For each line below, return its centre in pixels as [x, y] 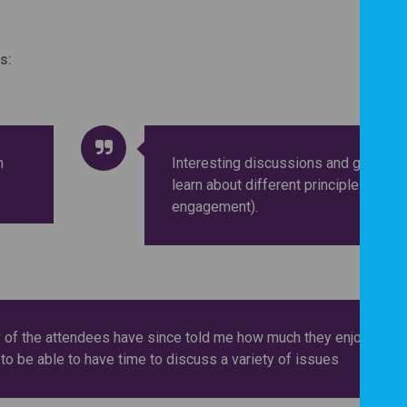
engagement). [215, 207]
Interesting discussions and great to [287, 163]
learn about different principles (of [280, 185]
